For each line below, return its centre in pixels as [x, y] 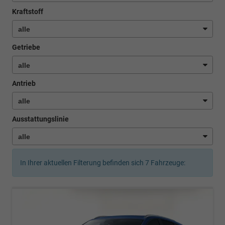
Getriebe [26, 47]
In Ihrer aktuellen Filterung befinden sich [83, 163]
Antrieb [24, 83]
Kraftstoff [28, 11]
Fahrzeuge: [167, 163]
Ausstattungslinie [40, 119]
